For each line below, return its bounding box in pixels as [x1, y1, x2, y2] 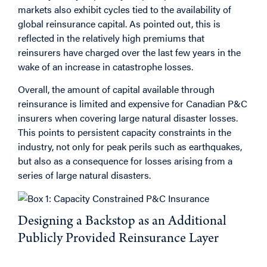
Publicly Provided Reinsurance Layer [18, 232, 219, 247]
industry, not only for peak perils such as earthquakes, [18, 139, 242, 154]
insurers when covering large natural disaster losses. [18, 111, 238, 125]
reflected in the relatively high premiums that [18, 31, 204, 45]
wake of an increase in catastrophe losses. [18, 60, 193, 74]
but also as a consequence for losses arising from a [18, 154, 232, 168]
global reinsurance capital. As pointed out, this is [18, 17, 221, 31]
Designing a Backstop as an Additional [18, 215, 226, 230]
